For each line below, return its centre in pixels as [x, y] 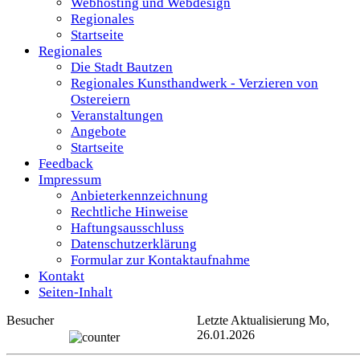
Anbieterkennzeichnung [139, 195]
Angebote [98, 131]
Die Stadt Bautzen [122, 67]
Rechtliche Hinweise [129, 211]
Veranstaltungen [117, 115]
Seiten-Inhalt [76, 292]
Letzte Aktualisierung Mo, [263, 320]
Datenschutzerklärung [134, 243]
